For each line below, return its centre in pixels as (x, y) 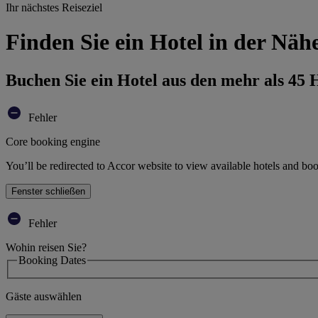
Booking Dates (52, 260)
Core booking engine (53, 141)
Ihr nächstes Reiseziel (54, 7)
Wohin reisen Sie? (46, 247)
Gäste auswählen (44, 297)
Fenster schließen (48, 191)
